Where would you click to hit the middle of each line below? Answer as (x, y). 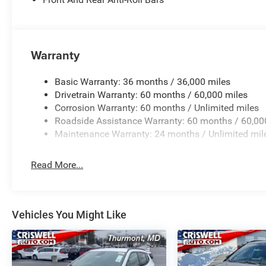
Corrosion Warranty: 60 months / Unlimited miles (157, 107)
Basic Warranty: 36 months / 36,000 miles (143, 81)
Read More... (57, 164)
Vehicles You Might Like (69, 214)
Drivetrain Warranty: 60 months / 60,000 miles (151, 94)
